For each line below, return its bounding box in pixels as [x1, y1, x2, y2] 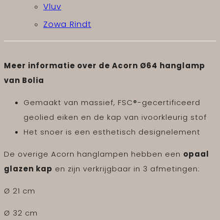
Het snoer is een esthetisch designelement [24, 127, 200, 137]
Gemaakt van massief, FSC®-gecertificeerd [24, 97, 200, 108]
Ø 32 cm [4, 208, 38, 219]
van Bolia [4, 75, 44, 86]
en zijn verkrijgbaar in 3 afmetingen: [53, 164, 200, 174]
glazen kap [4, 164, 53, 174]
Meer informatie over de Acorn [4, 60, 140, 71]
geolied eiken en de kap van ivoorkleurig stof [24, 112, 207, 123]
